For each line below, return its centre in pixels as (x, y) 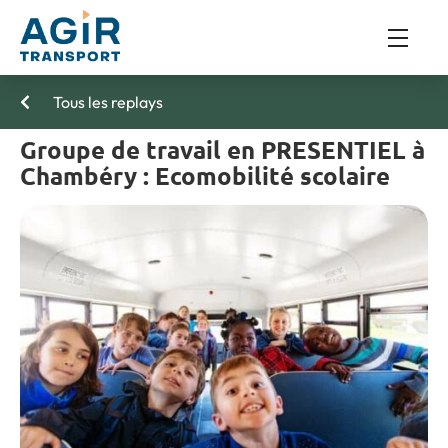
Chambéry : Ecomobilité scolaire (205, 176)
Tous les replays (106, 102)
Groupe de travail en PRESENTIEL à (222, 150)
